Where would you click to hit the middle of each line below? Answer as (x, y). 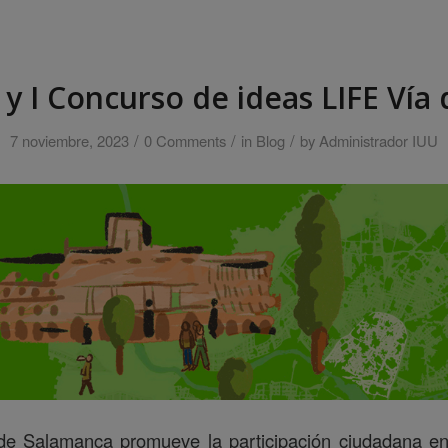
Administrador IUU (378, 140)
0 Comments (185, 140)
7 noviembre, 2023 (69, 140)
